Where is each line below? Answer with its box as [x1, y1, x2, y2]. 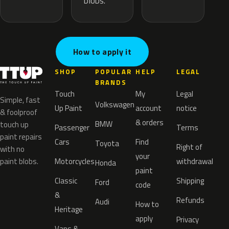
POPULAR [95, 66, 132, 77]
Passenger [54, 122, 89, 134]
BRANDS [95, 77, 127, 88]
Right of [176, 141, 202, 153]
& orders [135, 117, 164, 129]
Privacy [176, 214, 199, 226]
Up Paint [54, 102, 82, 114]
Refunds [176, 194, 204, 207]
